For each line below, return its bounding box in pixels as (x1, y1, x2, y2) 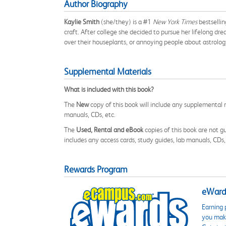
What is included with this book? (64, 85, 154, 93)
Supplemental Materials (64, 67, 151, 77)
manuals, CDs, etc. (64, 110, 116, 119)
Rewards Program (64, 164, 128, 175)
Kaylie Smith (64, 18, 99, 26)
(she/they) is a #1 (99, 18, 153, 26)
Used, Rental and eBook (76, 126, 143, 134)
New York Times (153, 18, 197, 26)
